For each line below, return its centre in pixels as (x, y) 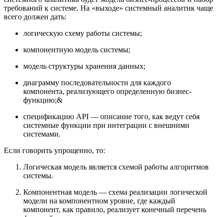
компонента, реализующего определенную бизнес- (107, 92)
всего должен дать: (35, 17)
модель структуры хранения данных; (84, 66)
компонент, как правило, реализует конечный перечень (115, 210)
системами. (42, 134)
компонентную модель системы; (77, 50)
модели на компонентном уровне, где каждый (99, 201)
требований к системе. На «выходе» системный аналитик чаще (108, 8)
